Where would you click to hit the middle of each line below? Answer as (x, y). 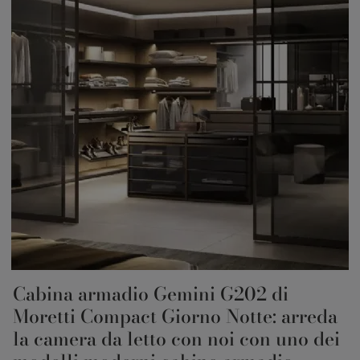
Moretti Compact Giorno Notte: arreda (175, 317)
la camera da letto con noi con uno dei (176, 339)
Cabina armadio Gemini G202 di (151, 294)
